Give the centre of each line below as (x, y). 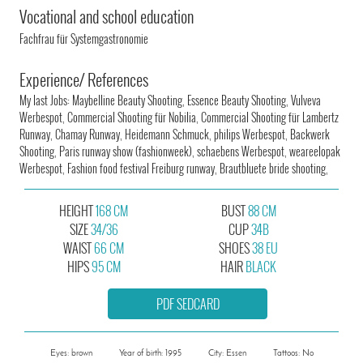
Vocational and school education (107, 16)
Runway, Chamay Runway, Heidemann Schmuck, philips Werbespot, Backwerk (175, 134)
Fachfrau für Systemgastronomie (84, 38)
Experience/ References (84, 79)
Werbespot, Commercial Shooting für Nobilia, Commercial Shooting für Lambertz (179, 117)
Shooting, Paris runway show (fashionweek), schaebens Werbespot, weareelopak (180, 151)
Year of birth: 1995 (150, 353)
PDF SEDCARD (188, 303)
